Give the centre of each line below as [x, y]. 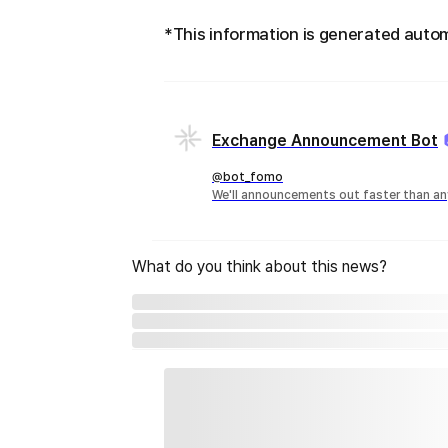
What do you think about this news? [259, 266]
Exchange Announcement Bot [325, 140]
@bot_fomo [247, 177]
